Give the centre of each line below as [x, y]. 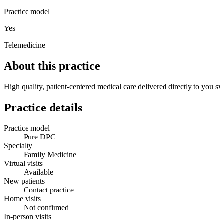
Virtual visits [23, 164]
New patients [24, 181]
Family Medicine [50, 155]
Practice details [43, 107]
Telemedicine [25, 45]
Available [38, 172]
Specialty [18, 146]
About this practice [52, 66]
